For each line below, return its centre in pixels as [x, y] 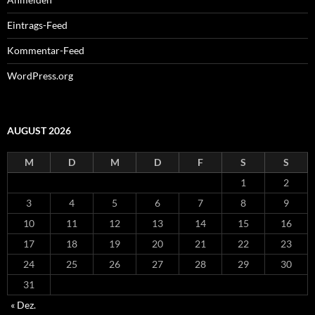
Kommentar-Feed [46, 50]
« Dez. [23, 305]
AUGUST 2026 [39, 130]
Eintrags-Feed [37, 25]
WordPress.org [40, 76]
